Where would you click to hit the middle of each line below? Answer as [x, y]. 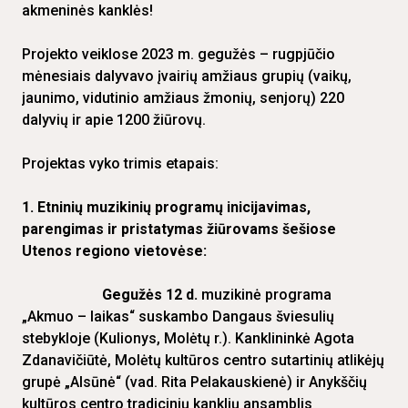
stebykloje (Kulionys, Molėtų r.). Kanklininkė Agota [188, 339]
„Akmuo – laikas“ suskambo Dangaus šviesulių [178, 317]
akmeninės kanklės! [87, 11]
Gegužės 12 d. [110, 295]
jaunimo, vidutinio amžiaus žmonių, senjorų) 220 [183, 98]
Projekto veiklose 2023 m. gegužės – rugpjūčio [178, 55]
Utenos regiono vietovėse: [114, 251]
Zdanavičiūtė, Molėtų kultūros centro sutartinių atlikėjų [203, 361]
